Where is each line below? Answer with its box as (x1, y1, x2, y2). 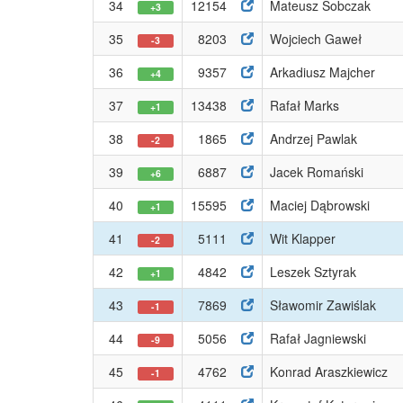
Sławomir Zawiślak (270, 296, 376, 314)
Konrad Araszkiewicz (270, 363, 388, 381)
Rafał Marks (270, 96, 339, 114)
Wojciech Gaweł (270, 30, 362, 48)
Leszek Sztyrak (270, 263, 356, 281)
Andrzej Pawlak (270, 130, 357, 148)
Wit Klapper (270, 229, 336, 247)
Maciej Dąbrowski (270, 196, 370, 214)
